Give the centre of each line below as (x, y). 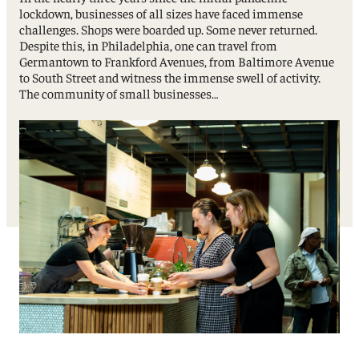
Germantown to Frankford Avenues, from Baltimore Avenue (177, 61)
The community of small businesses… (119, 93)
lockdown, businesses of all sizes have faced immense (161, 12)
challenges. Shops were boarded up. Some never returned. (169, 28)
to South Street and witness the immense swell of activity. (170, 77)
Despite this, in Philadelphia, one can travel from (149, 44)
